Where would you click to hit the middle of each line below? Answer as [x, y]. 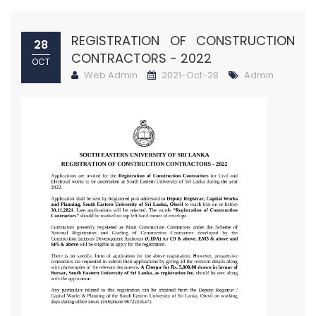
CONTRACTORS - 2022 [141, 58]
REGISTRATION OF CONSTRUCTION [183, 41]
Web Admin [110, 75]
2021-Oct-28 [189, 75]
